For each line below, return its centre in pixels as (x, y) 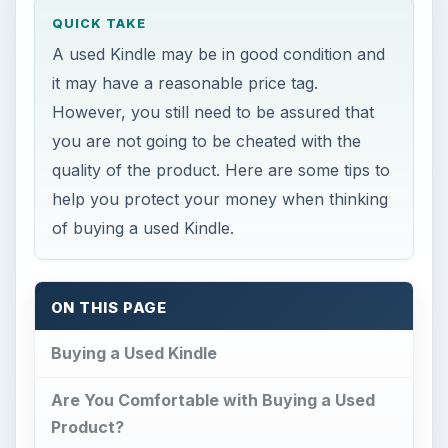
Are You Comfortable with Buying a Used (212, 400)
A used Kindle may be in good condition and (219, 53)
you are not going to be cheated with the (207, 140)
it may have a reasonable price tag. (185, 82)
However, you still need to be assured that (213, 111)
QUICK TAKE (99, 24)
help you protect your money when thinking (220, 198)
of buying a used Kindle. (143, 227)
